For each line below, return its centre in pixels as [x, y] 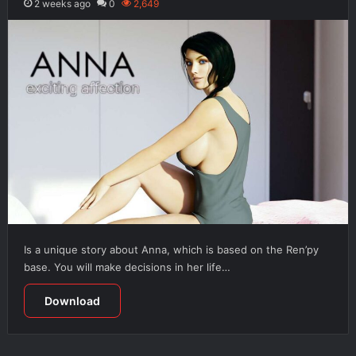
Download [72, 301]
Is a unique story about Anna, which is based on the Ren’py [171, 250]
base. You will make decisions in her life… [127, 267]
